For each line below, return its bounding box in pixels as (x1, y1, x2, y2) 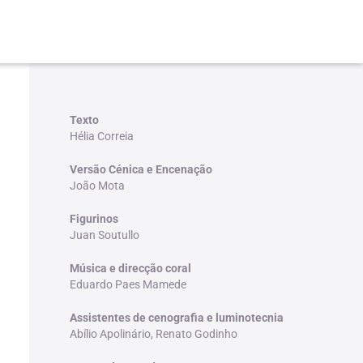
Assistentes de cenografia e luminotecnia (69, 310, 284, 324)
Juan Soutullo (69, 228, 139, 241)
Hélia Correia (69, 129, 134, 143)
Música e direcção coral (69, 261, 191, 275)
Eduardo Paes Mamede (69, 277, 186, 291)
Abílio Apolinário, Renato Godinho (69, 327, 237, 340)
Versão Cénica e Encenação (69, 162, 212, 176)
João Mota (69, 178, 125, 192)
